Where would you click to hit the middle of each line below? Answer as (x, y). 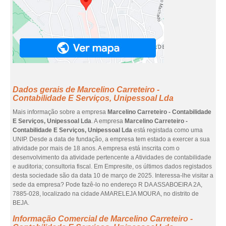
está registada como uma (167, 130)
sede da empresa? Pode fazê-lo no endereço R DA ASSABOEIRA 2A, (107, 185)
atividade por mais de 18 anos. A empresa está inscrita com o (96, 148)
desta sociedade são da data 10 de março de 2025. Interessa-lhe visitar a (113, 176)
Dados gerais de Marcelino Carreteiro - (86, 90)
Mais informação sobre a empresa (60, 112)
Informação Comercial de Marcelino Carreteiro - (103, 219)
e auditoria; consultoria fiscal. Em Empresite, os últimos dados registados (112, 166)
